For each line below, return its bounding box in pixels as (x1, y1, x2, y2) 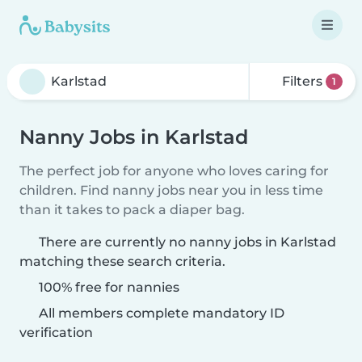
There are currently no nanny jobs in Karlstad (39, 234, 336, 250)
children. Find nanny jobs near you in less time (19, 183, 323, 198)
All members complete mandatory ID (36, 305, 284, 321)
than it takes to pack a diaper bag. (19, 202, 245, 217)
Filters (279, 74, 326, 89)
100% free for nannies (36, 280, 179, 295)
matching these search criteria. (19, 254, 225, 269)
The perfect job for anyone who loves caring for (19, 163, 329, 179)
